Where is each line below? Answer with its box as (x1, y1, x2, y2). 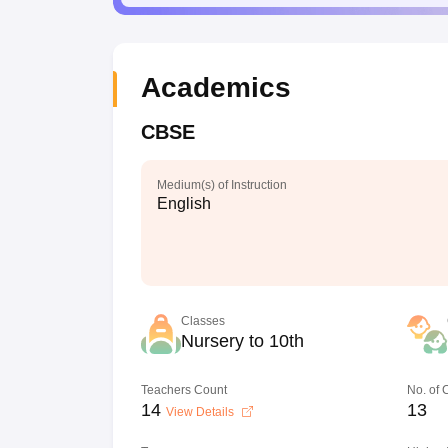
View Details (165, 405, 237, 419)
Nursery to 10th (180, 331, 304, 351)
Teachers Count (140, 383, 227, 397)
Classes (180, 314, 225, 328)
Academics (140, 72, 291, 103)
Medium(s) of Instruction (156, 178, 287, 192)
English (156, 195, 211, 212)
